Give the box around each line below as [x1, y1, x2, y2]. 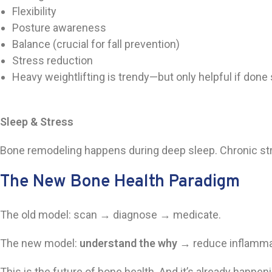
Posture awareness [12, 21, 106, 34]
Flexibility [12, 5, 56, 18]
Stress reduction [12, 54, 93, 67]
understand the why [80, 237, 177, 250]
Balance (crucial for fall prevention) [12, 38, 180, 50]
